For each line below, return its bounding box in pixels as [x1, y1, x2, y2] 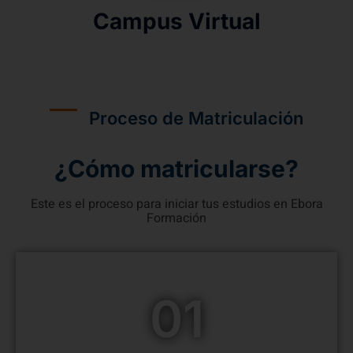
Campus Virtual [92, 8, 261, 35]
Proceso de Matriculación [89, 108, 303, 129]
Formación [147, 209, 206, 229]
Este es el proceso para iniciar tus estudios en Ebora [30, 195, 323, 214]
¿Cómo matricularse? [54, 154, 299, 184]
